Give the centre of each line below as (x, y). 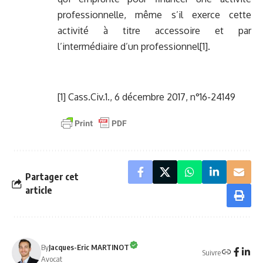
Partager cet (52, 177)
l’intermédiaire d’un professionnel (129, 47)
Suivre (211, 252)
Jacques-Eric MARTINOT (89, 247)
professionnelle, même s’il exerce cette (154, 15)
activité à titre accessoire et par (154, 31)
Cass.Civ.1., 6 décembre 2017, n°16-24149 (152, 97)
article (39, 190)
